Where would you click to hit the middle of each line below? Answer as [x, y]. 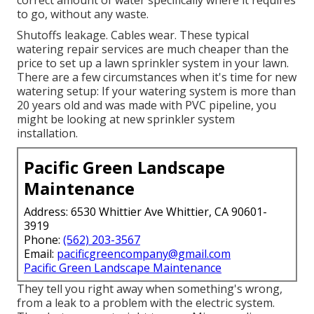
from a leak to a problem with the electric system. [146, 303]
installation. [47, 134]
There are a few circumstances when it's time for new [157, 77]
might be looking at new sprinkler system [126, 120]
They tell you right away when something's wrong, [150, 289]
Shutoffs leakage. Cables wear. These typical [133, 35]
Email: [40, 254]
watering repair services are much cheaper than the [153, 49]
